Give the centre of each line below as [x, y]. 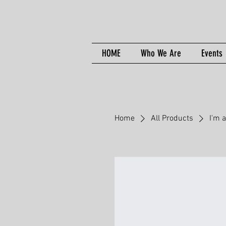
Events [212, 53]
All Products [172, 119]
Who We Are [161, 53]
